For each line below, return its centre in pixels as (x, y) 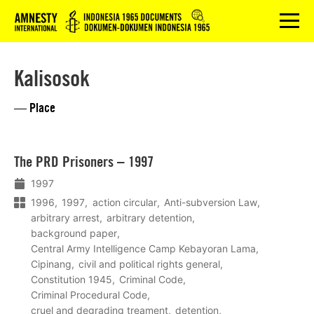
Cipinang (51, 264)
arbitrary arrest (65, 217)
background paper (74, 233)
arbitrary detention (150, 217)
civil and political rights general (150, 264)
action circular (124, 202)
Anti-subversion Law (211, 202)
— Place (35, 107)
